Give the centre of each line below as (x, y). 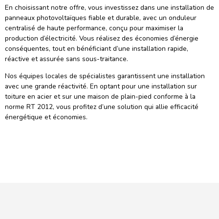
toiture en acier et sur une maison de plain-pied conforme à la (100, 97)
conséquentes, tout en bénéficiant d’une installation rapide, (97, 49)
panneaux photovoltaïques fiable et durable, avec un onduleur (101, 18)
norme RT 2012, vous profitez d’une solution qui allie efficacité (102, 107)
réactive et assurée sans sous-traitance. (66, 59)
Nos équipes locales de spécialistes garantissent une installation (105, 76)
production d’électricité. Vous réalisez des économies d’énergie (102, 39)
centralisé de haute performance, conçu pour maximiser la (94, 28)
